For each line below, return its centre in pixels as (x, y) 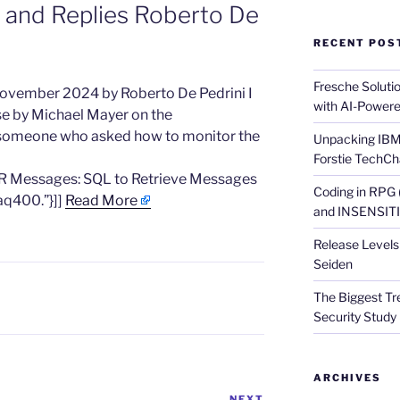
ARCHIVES (347, 378)
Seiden (333, 264)
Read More (101, 201)
